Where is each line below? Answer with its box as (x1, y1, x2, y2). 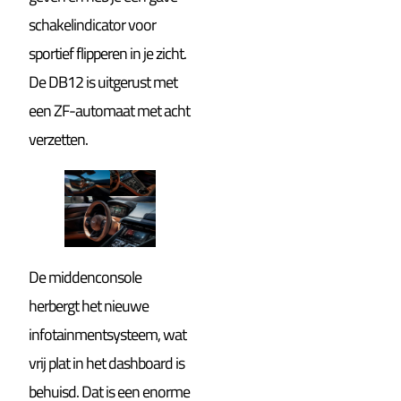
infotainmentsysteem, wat (29, 322, 187, 347)
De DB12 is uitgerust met (29, 70, 178, 95)
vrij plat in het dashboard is (29, 351, 185, 376)
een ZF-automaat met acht (29, 98, 191, 124)
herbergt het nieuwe (29, 294, 149, 319)
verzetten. (29, 127, 89, 152)
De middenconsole (29, 265, 142, 290)
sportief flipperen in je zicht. (29, 41, 187, 66)
